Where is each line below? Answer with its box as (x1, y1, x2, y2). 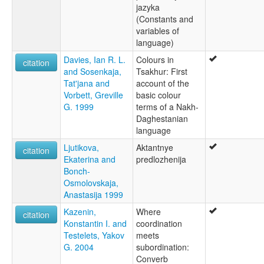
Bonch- (64, 164, 90, 177)
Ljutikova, (64, 141, 99, 153)
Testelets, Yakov (64, 229, 124, 241)
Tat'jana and (64, 77, 110, 89)
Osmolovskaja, (64, 176, 118, 189)
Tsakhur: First (136, 65, 187, 77)
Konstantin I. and (64, 217, 127, 229)
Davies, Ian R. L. (64, 53, 126, 65)
